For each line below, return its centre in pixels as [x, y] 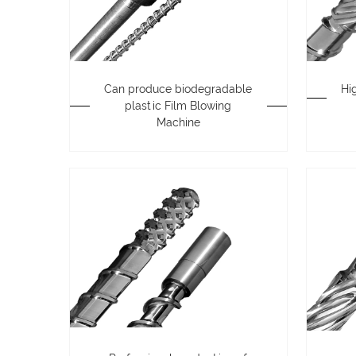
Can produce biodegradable [178, 89]
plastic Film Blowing [178, 105]
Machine [178, 122]
